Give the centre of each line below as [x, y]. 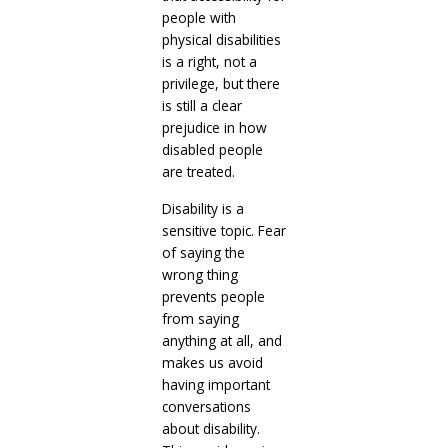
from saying [200, 318]
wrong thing [199, 274]
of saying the [203, 252]
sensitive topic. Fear [223, 230]
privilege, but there [220, 83]
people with [198, 17]
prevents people [213, 296]
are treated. [198, 171]
